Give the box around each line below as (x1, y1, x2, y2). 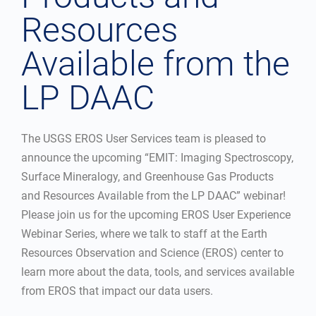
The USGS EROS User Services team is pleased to (21, 132, 266, 145)
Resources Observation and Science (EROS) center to (21, 246, 284, 260)
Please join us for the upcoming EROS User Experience (21, 208, 291, 221)
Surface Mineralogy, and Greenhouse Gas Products (21, 170, 274, 183)
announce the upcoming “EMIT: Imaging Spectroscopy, (21, 151, 293, 164)
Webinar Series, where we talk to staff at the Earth (21, 227, 267, 241)
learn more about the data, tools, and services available (21, 265, 294, 279)
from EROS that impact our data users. (21, 284, 213, 298)
